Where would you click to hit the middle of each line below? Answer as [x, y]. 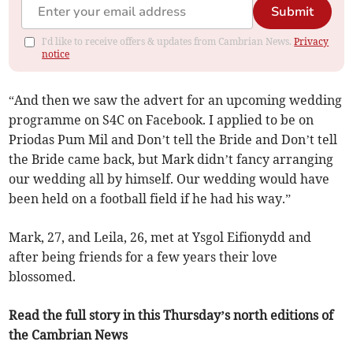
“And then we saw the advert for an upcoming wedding [176, 100]
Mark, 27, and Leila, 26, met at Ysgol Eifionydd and [160, 237]
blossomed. [43, 276]
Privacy [312, 41]
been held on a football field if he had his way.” [150, 198]
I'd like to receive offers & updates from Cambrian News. [168, 41]
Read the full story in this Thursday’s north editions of [171, 315]
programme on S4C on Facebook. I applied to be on [162, 119]
